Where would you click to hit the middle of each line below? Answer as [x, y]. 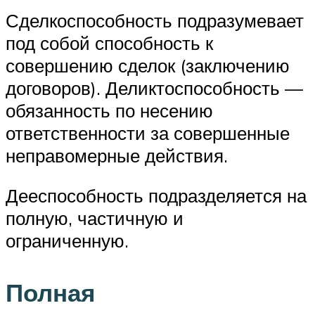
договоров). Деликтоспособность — [154, 88]
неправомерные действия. [117, 155]
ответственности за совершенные [148, 133]
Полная [50, 292]
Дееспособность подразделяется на [156, 196]
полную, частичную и [95, 218]
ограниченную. [67, 241]
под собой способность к [109, 43]
